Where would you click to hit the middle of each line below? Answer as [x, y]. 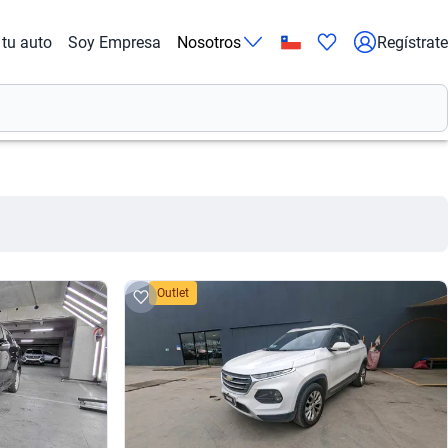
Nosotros [209, 42]
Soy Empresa [114, 42]
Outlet [173, 293]
